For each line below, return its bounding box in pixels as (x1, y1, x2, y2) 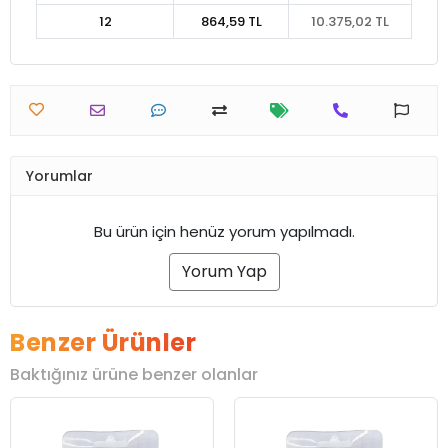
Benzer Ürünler (10, 326, 196, 360)
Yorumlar (26, 165, 93, 186)
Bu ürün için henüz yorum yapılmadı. (93, 221, 355, 243)
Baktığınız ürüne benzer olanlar (10, 363, 258, 387)
